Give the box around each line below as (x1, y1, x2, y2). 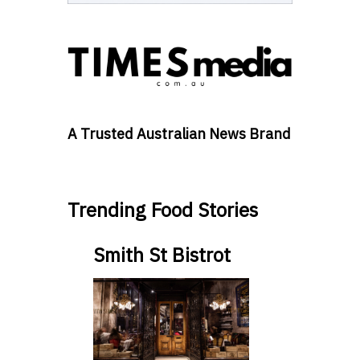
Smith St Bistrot (93, 242, 231, 268)
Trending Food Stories (67, 197, 258, 223)
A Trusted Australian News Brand (67, 125, 291, 144)
